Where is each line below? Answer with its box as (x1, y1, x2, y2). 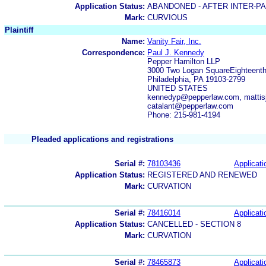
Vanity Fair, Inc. (147, 36, 201, 46)
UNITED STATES (147, 83, 208, 93)
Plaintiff (5, 25, 33, 34)
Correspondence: (82, 47, 145, 57)
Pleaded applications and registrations (31, 134, 173, 144)
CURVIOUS (147, 12, 188, 22)
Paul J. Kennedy (147, 47, 204, 57)
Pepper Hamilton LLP (147, 56, 220, 66)
